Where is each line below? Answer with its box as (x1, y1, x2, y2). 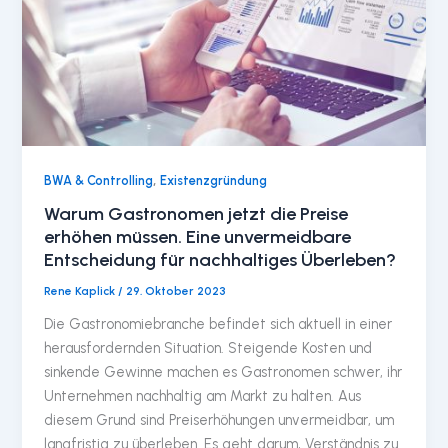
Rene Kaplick (44, 284, 119, 299)
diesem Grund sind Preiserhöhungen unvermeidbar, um (44, 411, 395, 430)
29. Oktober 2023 (126, 284, 227, 299)
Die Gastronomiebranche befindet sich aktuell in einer (44, 315, 393, 334)
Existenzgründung (160, 172, 268, 188)
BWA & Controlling (44, 172, 154, 188)
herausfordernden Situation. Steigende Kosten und (44, 339, 373, 358)
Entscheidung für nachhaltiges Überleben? (44, 249, 397, 272)
